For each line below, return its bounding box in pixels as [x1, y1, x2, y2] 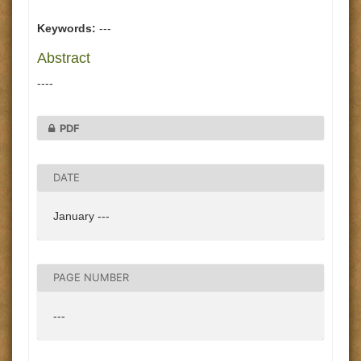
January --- [53, 209, 110, 222]
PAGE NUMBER [53, 271, 129, 284]
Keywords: [37, 22, 96, 35]
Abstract [37, 50, 90, 66]
